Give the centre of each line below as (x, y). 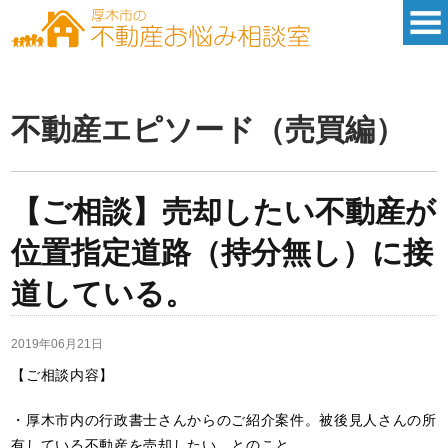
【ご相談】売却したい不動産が (224, 211)
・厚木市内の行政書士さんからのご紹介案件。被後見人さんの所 (224, 420)
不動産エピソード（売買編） (208, 129)
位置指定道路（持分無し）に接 (222, 252)
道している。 (103, 293)
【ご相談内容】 (62, 375)
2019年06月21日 (57, 344)
